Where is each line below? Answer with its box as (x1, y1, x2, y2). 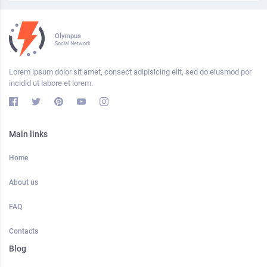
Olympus (55, 31, 81, 40)
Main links (9, 129, 48, 139)
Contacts (9, 227, 38, 235)
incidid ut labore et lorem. (9, 79, 93, 88)
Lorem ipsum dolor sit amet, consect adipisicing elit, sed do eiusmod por (9, 67, 252, 76)
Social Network (55, 40, 91, 46)
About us (9, 178, 38, 187)
